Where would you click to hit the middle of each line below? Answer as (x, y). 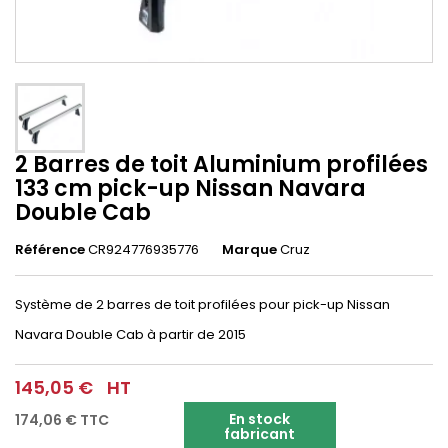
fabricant (260, 434)
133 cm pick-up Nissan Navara (190, 188)
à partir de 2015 (195, 334)
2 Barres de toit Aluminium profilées (221, 164)
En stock (260, 419)
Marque (249, 249)
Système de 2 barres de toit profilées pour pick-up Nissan (202, 304)
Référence (50, 249)
